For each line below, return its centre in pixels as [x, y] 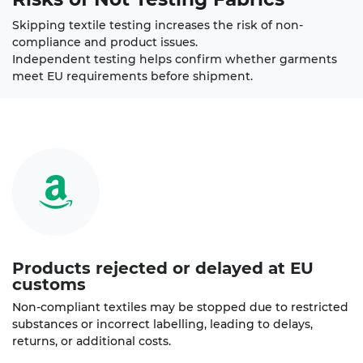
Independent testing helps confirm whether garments [175, 60]
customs [49, 285]
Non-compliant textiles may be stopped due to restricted [180, 307]
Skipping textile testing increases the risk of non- [158, 26]
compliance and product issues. [107, 43]
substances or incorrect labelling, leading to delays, [162, 325]
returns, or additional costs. [92, 342]
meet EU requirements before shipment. [132, 77]
